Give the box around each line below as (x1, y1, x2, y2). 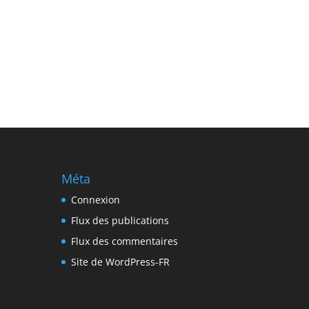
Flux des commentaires (71, 234, 179, 248)
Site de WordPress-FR (71, 255, 170, 268)
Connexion (71, 192, 121, 206)
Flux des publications (71, 213, 170, 227)
